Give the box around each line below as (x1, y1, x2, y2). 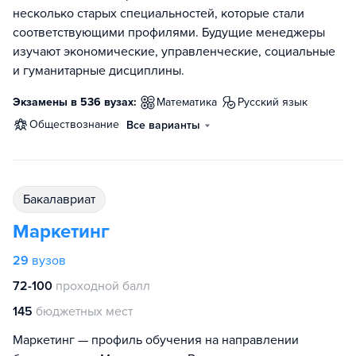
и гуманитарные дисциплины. (13, 63, 184, 79)
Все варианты (126, 118, 200, 133)
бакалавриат (30, 192, 95, 208)
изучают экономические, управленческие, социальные (13, 44, 335, 60)
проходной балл (56, 278, 150, 295)
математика (165, 95, 217, 110)
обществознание (38, 118, 119, 132)
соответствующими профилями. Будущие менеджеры (13, 25, 325, 41)
